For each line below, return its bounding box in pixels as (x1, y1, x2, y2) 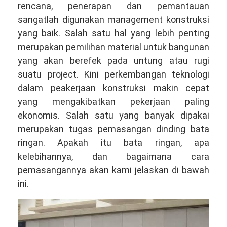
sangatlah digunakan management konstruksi (18, 14, 209, 25)
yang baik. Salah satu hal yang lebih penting (18, 27, 209, 39)
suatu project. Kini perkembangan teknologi (18, 68, 209, 80)
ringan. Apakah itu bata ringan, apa (18, 137, 209, 148)
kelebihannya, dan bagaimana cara (18, 150, 209, 162)
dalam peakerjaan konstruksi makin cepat (18, 82, 209, 93)
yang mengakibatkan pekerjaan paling (18, 96, 209, 107)
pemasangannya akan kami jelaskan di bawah (18, 164, 209, 175)
